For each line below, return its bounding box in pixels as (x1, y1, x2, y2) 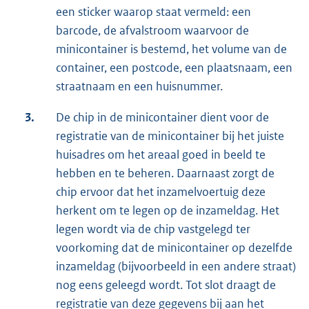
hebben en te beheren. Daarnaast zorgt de (56, 165, 275, 181)
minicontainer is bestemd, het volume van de (56, 41, 287, 57)
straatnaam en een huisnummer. (56, 78, 223, 94)
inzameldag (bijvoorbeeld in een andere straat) (56, 258, 296, 274)
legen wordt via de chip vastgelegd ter (56, 221, 250, 237)
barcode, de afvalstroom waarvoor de (56, 22, 249, 38)
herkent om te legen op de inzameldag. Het (56, 202, 279, 218)
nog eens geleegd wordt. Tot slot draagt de (56, 277, 276, 292)
